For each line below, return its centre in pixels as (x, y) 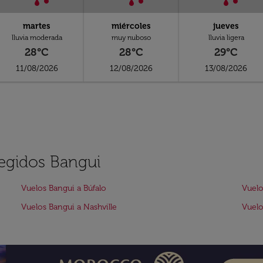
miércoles (131, 26)
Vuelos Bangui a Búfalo (64, 188)
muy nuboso (131, 38)
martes (37, 26)
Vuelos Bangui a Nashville (69, 207)
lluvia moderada (37, 38)
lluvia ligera (226, 38)
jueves (226, 26)
